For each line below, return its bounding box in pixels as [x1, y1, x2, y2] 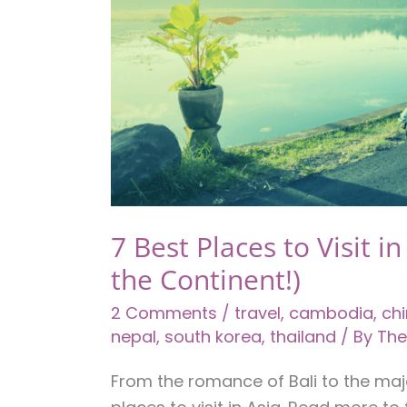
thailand [270, 324, 336, 348]
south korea [164, 324, 262, 348]
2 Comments [111, 301, 217, 324]
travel [234, 301, 281, 324]
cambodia [289, 301, 373, 324]
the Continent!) [111, 260, 301, 298]
